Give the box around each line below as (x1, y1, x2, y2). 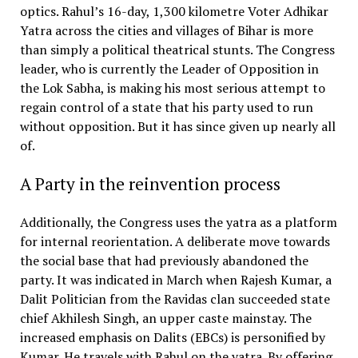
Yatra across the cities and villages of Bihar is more (19, 21, 313, 39)
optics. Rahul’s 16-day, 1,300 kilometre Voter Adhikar (19, 2, 328, 20)
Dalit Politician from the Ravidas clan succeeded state (19, 289, 330, 308)
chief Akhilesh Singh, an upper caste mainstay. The (19, 308, 312, 327)
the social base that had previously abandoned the (19, 251, 308, 269)
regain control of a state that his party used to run (19, 97, 313, 116)
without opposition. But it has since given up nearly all (19, 117, 336, 135)
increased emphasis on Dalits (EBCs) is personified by (19, 328, 325, 346)
